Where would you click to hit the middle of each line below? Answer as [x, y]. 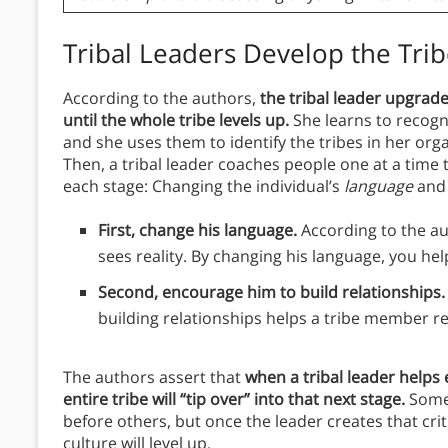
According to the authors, [161, 98]
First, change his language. [199, 230]
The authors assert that [154, 377]
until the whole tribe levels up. [178, 120]
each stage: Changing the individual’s [203, 186]
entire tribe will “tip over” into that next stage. [234, 399]
